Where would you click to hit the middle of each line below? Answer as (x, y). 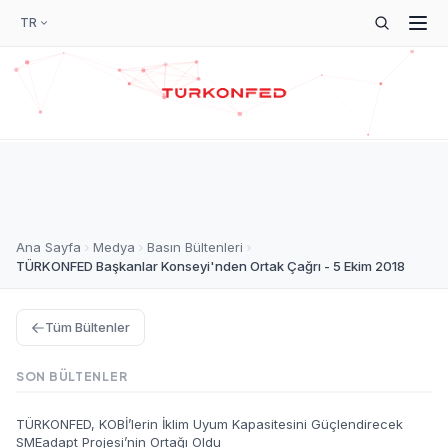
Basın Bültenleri (195, 247)
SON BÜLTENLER (72, 376)
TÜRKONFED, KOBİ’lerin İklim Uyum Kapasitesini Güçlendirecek (209, 424)
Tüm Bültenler (87, 327)
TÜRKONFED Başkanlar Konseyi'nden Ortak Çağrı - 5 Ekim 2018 (210, 266)
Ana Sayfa (48, 247)
